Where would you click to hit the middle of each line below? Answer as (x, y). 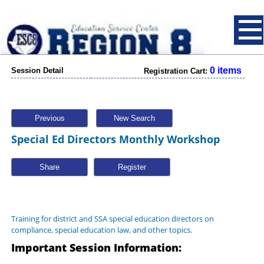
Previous (49, 118)
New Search (134, 118)
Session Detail (37, 70)
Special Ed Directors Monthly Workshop (115, 139)
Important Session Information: (96, 247)
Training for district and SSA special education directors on (113, 219)
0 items (226, 70)
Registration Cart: (177, 71)
